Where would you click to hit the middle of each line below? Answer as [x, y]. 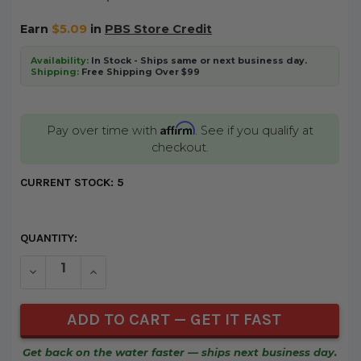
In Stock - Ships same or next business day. [197, 61]
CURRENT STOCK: [68, 183]
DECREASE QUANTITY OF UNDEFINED [124, 271]
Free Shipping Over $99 [139, 72]
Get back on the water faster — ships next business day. [180, 352]
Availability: [59, 61]
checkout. [180, 147]
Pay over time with [103, 130]
